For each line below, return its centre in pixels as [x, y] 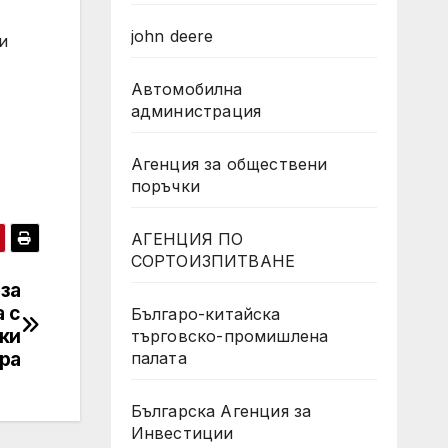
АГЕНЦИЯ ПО [187, 239]
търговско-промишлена [229, 336]
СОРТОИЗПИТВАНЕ [213, 261]
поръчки [165, 186]
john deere [172, 36]
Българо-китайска [205, 314]
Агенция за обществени [229, 164]
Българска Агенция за [221, 411]
